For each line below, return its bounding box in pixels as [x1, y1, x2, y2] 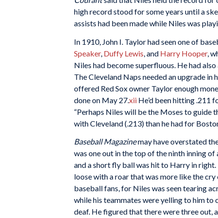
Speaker [74, 48, 101, 58]
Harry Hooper [160, 48, 207, 58]
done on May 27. [74, 95, 129, 105]
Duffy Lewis [104, 48, 144, 58]
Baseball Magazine [74, 137, 138, 146]
